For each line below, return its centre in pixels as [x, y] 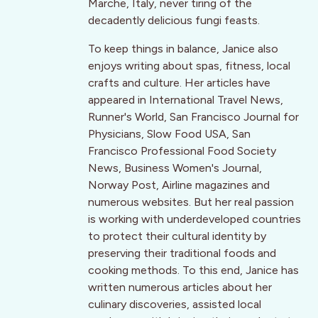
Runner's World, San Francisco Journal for [193, 117]
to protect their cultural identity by [177, 236]
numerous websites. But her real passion [191, 202]
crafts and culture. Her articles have [179, 83]
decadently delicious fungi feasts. [174, 21]
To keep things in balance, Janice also [183, 49]
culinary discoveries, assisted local [175, 305]
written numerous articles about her [180, 287]
